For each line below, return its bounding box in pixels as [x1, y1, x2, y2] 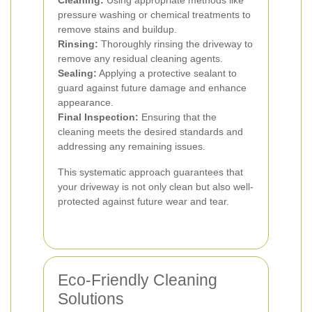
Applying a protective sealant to [97, 68, 237, 79]
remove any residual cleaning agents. [58, 53, 223, 64]
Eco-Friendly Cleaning [58, 271, 217, 289]
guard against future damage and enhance [58, 82, 247, 93]
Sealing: [58, 68, 97, 79]
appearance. [58, 97, 114, 108]
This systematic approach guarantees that [58, 166, 243, 178]
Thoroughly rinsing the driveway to [98, 38, 253, 49]
